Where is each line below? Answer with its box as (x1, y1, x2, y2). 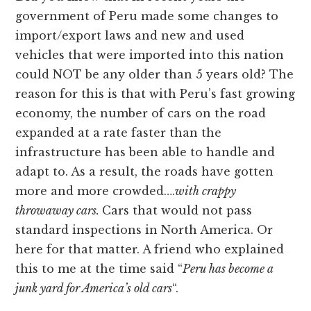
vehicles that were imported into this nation (15, 48, 285, 62)
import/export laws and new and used (15, 28, 245, 43)
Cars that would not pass (102, 203, 253, 218)
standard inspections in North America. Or (15, 223, 274, 237)
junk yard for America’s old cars (15, 281, 173, 296)
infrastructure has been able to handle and (15, 145, 276, 160)
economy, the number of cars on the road (15, 106, 267, 121)
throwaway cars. (15, 203, 103, 218)
